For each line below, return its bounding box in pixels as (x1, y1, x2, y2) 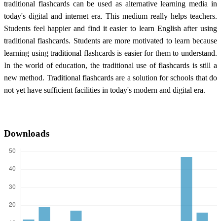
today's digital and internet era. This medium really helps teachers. (4, 12, 217, 21)
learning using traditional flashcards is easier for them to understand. (4, 49, 217, 58)
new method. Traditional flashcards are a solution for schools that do (4, 74, 217, 82)
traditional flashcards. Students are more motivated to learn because (4, 37, 217, 45)
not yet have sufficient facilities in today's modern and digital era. (4, 86, 205, 95)
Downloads (4, 128, 49, 139)
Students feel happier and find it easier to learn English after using (4, 24, 217, 33)
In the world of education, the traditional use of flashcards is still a (4, 61, 217, 70)
